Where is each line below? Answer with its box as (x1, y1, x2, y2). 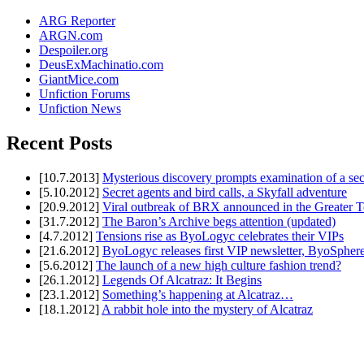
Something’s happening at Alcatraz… (102, 288, 293, 302)
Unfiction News (39, 102, 121, 116)
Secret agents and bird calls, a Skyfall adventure (102, 185, 347, 200)
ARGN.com (39, 28, 102, 43)
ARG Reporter (39, 14, 115, 28)
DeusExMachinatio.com (39, 58, 163, 72)
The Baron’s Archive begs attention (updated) (102, 214, 336, 229)
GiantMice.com (39, 72, 119, 87)
